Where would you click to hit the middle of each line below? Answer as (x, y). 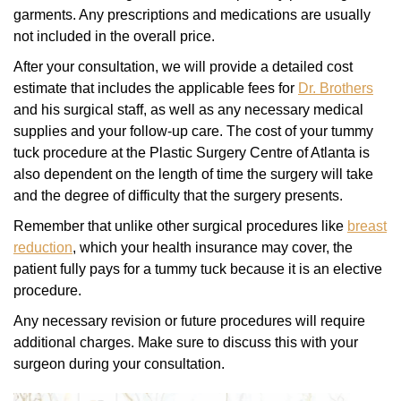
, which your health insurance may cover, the (213, 247)
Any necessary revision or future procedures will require (189, 320)
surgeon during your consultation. (119, 363)
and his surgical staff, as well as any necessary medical (188, 109)
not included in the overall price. (116, 36)
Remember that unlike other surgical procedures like (180, 226)
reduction (43, 247)
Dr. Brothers (336, 88)
